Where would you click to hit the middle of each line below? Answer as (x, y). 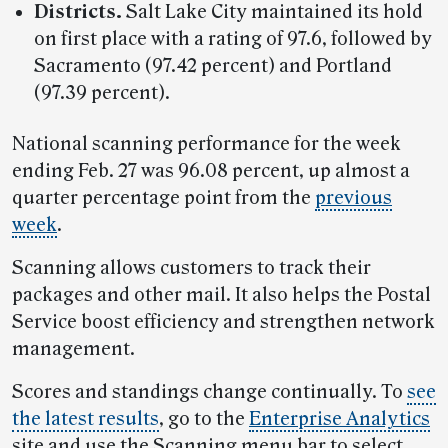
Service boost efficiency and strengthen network (223, 321)
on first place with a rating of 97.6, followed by (232, 38)
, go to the (204, 418)
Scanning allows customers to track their (191, 267)
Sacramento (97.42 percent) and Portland (212, 65)
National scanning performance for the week (206, 143)
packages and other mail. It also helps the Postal (221, 294)
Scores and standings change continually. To (209, 391)
